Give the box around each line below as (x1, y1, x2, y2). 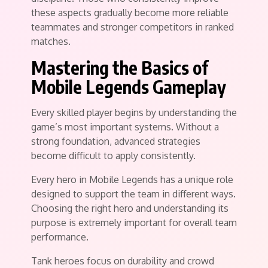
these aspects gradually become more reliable (31, 7, 229, 19)
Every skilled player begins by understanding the (31, 106, 237, 118)
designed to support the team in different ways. (31, 188, 236, 200)
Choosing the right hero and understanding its (31, 202, 229, 214)
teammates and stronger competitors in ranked (31, 21, 234, 33)
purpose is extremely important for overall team (31, 217, 237, 229)
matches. (31, 35, 71, 47)
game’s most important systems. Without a (31, 121, 219, 133)
